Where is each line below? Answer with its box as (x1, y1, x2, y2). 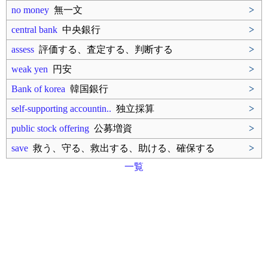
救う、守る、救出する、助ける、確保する (28, 143, 215, 153)
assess (11, 44, 34, 54)
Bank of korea (11, 84, 65, 94)
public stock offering (11, 123, 89, 133)
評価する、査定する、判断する (34, 44, 173, 54)
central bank (11, 25, 57, 35)
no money (11, 5, 49, 15)
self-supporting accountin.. (11, 103, 111, 114)
